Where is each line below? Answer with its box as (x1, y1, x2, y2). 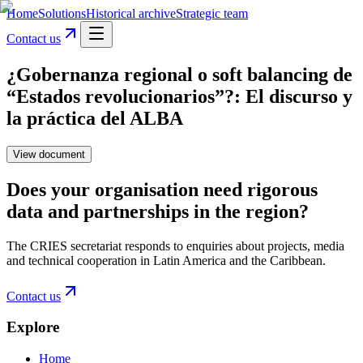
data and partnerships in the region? (6, 200, 309, 222)
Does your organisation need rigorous (6, 178, 318, 200)
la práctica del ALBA (6, 107, 183, 129)
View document (13, 147, 85, 160)
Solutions (38, 6, 86, 20)
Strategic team (176, 6, 248, 20)
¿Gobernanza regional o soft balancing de (6, 63, 352, 85)
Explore (6, 318, 59, 336)
